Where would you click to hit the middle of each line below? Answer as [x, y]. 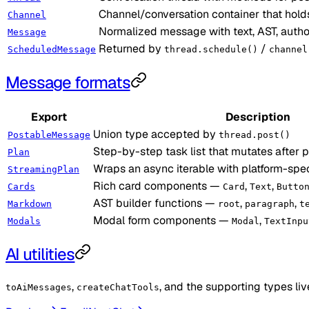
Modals [24, 221]
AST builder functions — [156, 203]
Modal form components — [162, 220]
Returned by [131, 49]
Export [49, 117]
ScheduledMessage [52, 49]
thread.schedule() [211, 49]
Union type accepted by [156, 134]
